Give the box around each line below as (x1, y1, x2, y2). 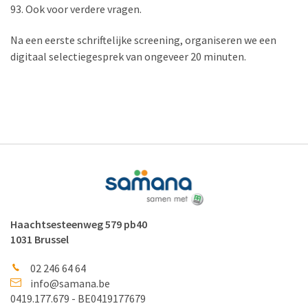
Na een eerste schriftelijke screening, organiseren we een (10, 33, 276, 47)
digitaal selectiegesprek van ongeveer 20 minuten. (10, 49, 246, 64)
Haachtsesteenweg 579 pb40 (10, 217, 147, 231)
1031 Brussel (10, 232, 69, 246)
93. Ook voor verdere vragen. (10, 2, 142, 16)
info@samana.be (30, 276, 110, 290)
